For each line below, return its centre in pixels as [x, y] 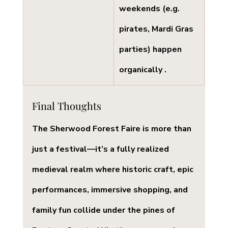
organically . [142, 70]
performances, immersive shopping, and [111, 190]
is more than [167, 129]
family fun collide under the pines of [104, 210]
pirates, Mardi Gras [157, 29]
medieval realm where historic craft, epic [113, 170]
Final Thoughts [66, 106]
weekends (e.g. [150, 9]
